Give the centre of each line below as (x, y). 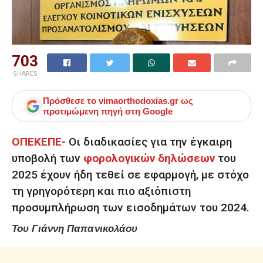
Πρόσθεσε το (71, 101)
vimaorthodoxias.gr (139, 101)
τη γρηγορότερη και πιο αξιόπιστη (101, 191)
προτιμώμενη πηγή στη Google (108, 112)
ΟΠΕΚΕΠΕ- (39, 141)
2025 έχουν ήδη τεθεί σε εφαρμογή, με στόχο (130, 174)
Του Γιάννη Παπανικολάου (78, 229)
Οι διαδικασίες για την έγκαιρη (150, 141)
